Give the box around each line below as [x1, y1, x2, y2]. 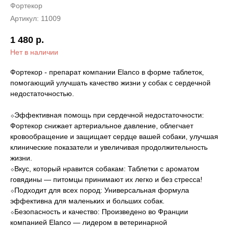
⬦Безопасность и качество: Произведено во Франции [10, 208, 188, 216]
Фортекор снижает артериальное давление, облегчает [10, 122, 193, 130]
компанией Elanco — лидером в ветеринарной [10, 218, 167, 227]
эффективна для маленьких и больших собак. [10, 197, 165, 205]
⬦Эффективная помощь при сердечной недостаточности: [10, 111, 204, 120]
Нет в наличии [10, 48, 58, 57]
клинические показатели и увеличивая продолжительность [10, 143, 208, 152]
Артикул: [10, 14, 41, 22]
